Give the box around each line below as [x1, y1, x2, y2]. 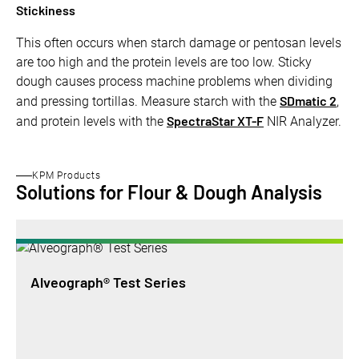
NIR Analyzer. [264, 114, 341, 130]
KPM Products [32, 170, 101, 182]
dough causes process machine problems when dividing [16, 74, 333, 90]
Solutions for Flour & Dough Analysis [16, 180, 322, 204]
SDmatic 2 [280, 93, 337, 109]
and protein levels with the [16, 114, 167, 130]
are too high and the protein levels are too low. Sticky [16, 54, 312, 71]
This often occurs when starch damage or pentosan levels [16, 35, 341, 51]
